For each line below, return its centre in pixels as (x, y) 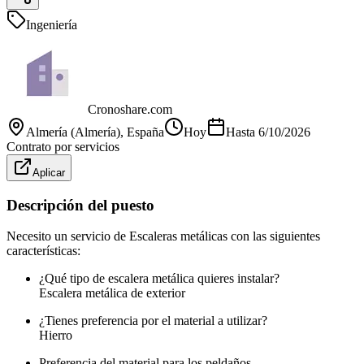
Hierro (56, 336)
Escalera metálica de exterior (112, 293)
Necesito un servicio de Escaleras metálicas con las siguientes (163, 236)
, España (142, 132)
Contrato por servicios (63, 146)
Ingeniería (52, 24)
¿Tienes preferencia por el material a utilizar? (153, 321)
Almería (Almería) (73, 132)
